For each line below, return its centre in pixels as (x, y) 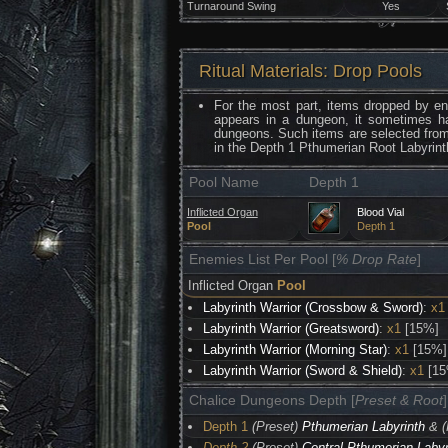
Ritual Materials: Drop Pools (310, 71)
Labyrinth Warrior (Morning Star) (295, 349)
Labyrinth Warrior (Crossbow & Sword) (313, 307)
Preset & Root (399, 400)
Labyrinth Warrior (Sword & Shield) (303, 370)
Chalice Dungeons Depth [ (272, 400)
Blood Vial (380, 212)
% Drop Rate (376, 259)
